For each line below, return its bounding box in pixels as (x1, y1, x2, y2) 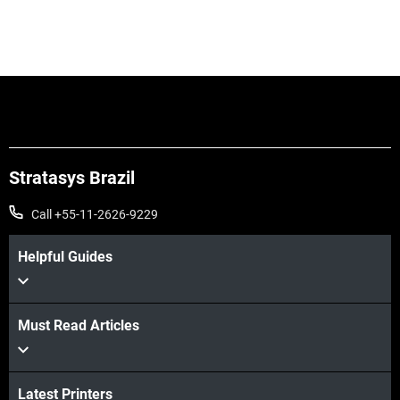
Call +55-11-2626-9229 (31, 207, 158, 222)
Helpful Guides (18, 248, 112, 266)
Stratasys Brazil (9, 167, 135, 189)
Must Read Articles (18, 317, 139, 335)
